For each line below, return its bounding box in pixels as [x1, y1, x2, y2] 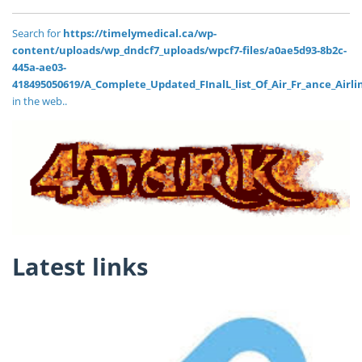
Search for [12, 26, 63, 41]
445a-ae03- [12, 60, 66, 75]
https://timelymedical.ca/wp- [63, 26, 217, 41]
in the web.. [12, 94, 67, 109]
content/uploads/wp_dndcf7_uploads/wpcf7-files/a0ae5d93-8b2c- [12, 43, 347, 58]
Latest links [12, 250, 148, 283]
